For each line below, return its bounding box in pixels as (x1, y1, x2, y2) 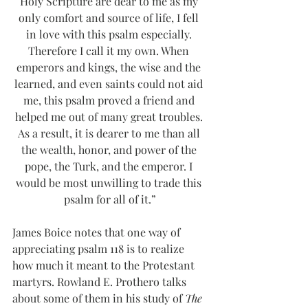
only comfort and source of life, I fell (19, 10, 201, 25)
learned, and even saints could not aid (14, 76, 206, 91)
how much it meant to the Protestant (12, 258, 197, 273)
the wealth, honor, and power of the (21, 142, 199, 157)
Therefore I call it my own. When (28, 43, 192, 58)
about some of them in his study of (12, 291, 185, 306)
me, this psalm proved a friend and (23, 93, 197, 108)
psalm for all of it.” (64, 192, 156, 207)
